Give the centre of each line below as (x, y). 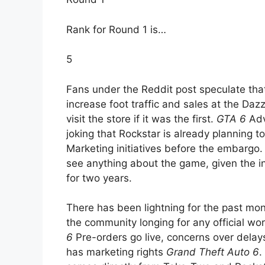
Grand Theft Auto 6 (213, 252)
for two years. (99, 178)
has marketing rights (116, 252)
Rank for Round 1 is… (116, 29)
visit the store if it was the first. (141, 119)
